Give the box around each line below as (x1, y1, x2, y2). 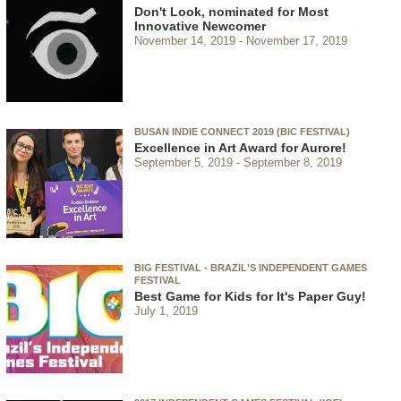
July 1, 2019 (134, 303, 198, 318)
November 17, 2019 (245, 33, 347, 47)
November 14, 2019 (134, 33, 235, 47)
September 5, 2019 (134, 155, 233, 169)
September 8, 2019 (243, 155, 342, 169)
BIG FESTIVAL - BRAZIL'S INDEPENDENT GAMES (134, 261, 367, 273)
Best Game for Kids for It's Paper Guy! (134, 288, 366, 303)
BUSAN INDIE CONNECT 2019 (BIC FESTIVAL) (134, 125, 350, 137)
